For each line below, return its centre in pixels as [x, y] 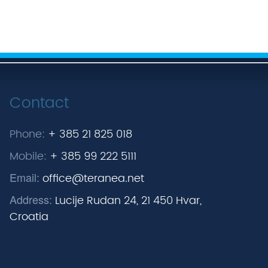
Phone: [27, 135]
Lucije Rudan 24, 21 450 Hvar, [128, 201]
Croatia [29, 217]
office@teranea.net [93, 179]
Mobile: [28, 157]
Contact [39, 103]
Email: [25, 177]
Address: [31, 200]
